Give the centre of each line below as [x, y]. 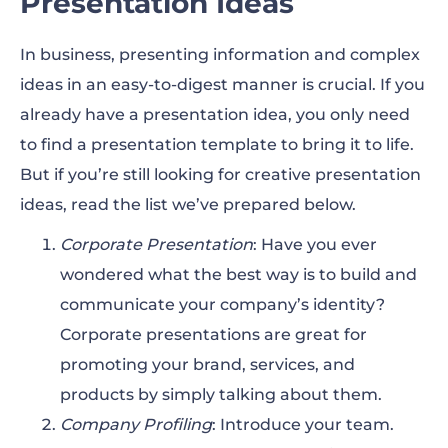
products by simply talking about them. [221, 395]
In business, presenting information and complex [220, 55]
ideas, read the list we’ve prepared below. [188, 205]
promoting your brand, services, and [207, 365]
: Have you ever [315, 245]
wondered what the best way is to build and [238, 275]
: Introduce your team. [303, 425]
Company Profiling [136, 425]
